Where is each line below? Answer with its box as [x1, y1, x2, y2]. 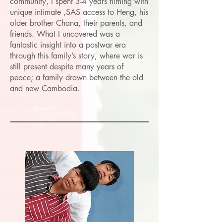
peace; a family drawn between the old [10, 72, 143, 83]
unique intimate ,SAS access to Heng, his [10, 7, 148, 17]
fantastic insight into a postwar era [10, 40, 126, 50]
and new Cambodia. [10, 83, 80, 94]
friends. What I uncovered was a [10, 29, 120, 39]
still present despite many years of [10, 61, 123, 72]
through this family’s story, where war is [10, 51, 143, 61]
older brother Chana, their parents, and [10, 18, 142, 28]
